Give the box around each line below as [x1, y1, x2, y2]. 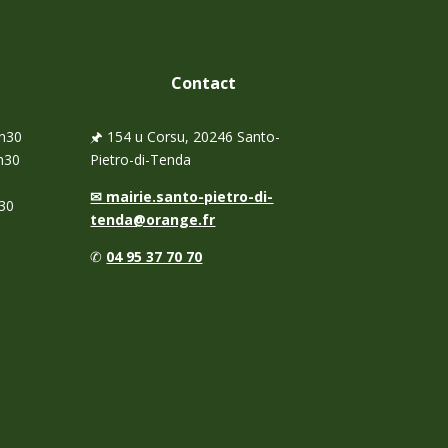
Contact [170, 71, 236, 94]
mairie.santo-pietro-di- [106, 186, 274, 206]
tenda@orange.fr [90, 209, 216, 229]
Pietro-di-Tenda [90, 149, 192, 169]
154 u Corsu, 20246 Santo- [103, 126, 281, 146]
